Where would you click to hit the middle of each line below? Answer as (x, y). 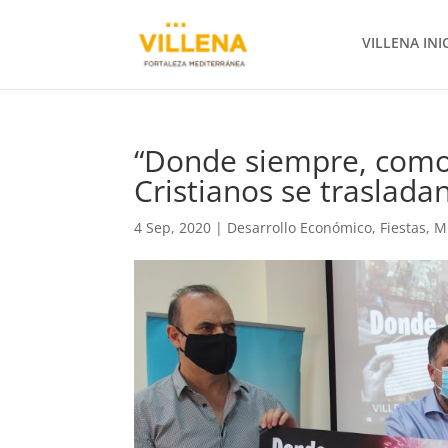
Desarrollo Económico (300, 227)
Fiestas (403, 227)
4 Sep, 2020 (173, 227)
